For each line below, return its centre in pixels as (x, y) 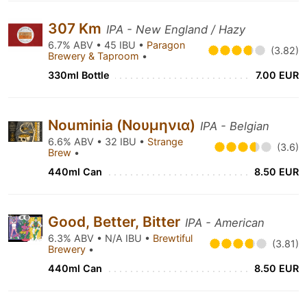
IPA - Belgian (235, 126)
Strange (165, 142)
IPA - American (225, 223)
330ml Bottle (79, 75)
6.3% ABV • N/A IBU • (100, 238)
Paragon (166, 45)
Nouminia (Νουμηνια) (123, 125)
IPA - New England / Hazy (176, 29)
